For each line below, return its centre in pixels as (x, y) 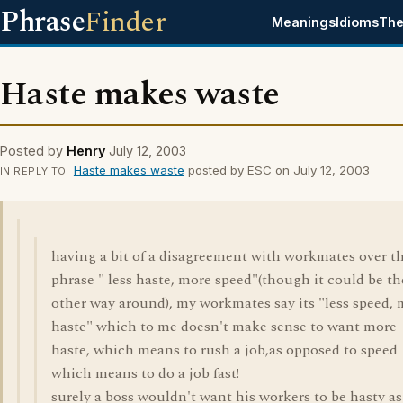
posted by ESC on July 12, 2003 (277, 170)
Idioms (358, 22)
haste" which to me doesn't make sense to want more (224, 327)
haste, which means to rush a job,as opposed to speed (224, 350)
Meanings (304, 22)
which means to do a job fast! (145, 373)
